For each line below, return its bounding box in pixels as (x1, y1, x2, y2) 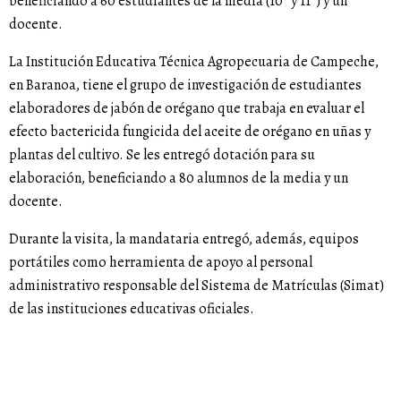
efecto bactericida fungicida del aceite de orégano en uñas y (9, 122, 371, 142)
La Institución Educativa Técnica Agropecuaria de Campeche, (9, 52, 379, 73)
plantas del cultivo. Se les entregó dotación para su (9, 145, 315, 166)
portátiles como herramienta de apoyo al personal (9, 252, 312, 273)
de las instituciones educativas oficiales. (9, 299, 254, 320)
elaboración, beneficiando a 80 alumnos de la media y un (9, 168, 348, 189)
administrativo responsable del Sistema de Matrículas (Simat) (9, 276, 384, 296)
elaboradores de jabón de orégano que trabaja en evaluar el (9, 98, 364, 119)
